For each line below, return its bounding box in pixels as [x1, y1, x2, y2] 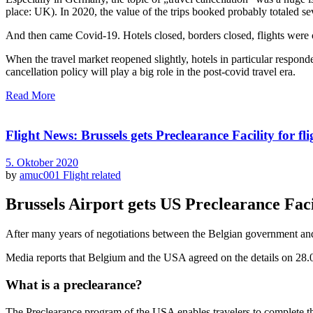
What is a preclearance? [6, 277, 143, 293]
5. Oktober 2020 [6, 156, 78, 168]
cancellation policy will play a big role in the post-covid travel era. [6, 66, 296, 78]
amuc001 [20, 168, 63, 181]
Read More [6, 89, 55, 102]
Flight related [63, 168, 121, 181]
